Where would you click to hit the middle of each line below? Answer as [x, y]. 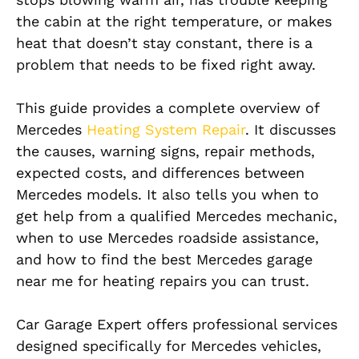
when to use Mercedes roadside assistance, [167, 238]
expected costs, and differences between [160, 173]
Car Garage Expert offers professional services [177, 325]
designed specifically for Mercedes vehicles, [169, 346]
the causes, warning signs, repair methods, [165, 151]
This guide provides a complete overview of [167, 108]
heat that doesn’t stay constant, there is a [164, 43]
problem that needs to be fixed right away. [166, 65]
